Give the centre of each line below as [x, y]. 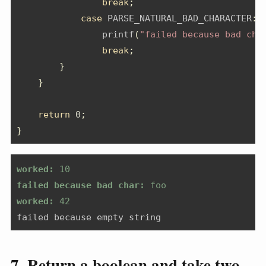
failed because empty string [89, 217]
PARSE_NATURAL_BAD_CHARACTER [177, 18]
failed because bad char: [81, 185]
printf [75, 34]
